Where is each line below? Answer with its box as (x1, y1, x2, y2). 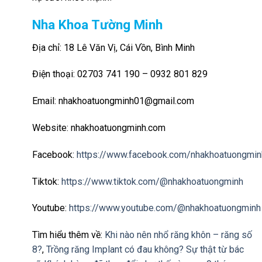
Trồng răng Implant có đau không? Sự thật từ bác (46, 244, 244, 256)
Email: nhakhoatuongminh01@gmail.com (32, 95, 194, 107)
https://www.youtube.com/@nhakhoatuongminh (69, 202, 261, 214)
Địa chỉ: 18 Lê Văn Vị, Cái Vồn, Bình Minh (32, 42, 195, 53)
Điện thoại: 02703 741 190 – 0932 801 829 (32, 68, 208, 80)
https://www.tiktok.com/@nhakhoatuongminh (61, 175, 243, 187)
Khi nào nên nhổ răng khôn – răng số (105, 229, 252, 241)
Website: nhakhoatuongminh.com (32, 122, 166, 133)
